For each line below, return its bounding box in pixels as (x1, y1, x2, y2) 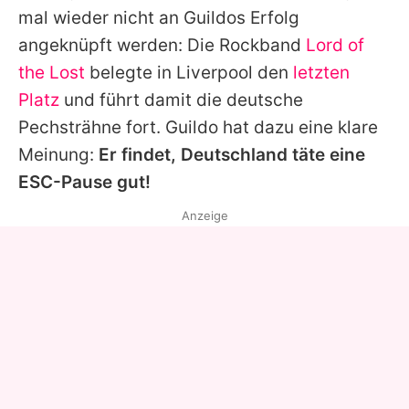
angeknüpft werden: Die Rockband (18, 34, 306, 56)
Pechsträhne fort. (18, 116, 165, 138)
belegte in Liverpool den (85, 61, 293, 83)
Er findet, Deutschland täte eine (99, 143, 365, 165)
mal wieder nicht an (18, 6, 184, 28)
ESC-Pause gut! (18, 171, 151, 193)
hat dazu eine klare (218, 116, 378, 138)
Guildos (184, 6, 246, 28)
